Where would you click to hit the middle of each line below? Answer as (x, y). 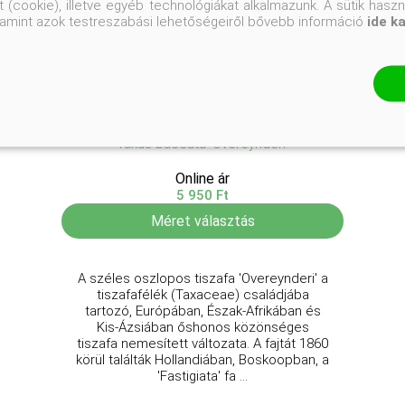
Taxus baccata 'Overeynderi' (202, 143)
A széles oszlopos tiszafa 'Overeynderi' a (202, 278)
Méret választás (202, 221)
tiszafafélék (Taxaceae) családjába (202, 294)
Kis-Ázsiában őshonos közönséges (202, 327)
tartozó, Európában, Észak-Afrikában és (202, 311)
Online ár (202, 178)
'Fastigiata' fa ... (202, 376)
